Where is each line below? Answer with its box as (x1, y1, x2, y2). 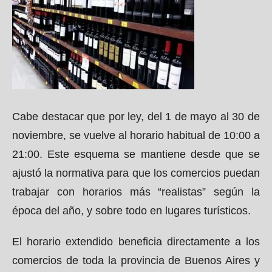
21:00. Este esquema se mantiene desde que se (12, 148, 260, 160)
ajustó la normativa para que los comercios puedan (12, 167, 260, 179)
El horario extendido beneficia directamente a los (12, 236, 260, 248)
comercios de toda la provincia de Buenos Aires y (12, 254, 260, 267)
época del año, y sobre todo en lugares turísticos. (12, 205, 251, 217)
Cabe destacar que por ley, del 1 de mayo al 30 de (12, 110, 260, 123)
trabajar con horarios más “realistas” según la (12, 186, 260, 198)
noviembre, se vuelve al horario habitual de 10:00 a (12, 129, 260, 141)
